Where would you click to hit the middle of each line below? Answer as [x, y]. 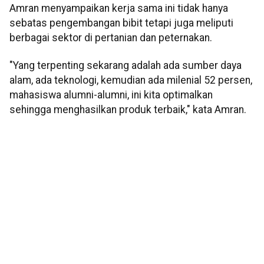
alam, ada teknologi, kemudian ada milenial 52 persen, [131, 80]
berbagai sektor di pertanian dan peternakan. [111, 37]
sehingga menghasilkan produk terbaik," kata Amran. [128, 110]
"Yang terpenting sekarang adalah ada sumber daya [126, 66]
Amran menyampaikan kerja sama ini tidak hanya [119, 8]
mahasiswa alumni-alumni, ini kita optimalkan [111, 95]
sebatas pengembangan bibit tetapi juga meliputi [121, 23]
